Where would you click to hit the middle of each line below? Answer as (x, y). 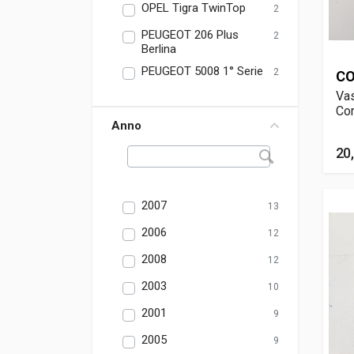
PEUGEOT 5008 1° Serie (202, 71)
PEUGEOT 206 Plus (190, 35)
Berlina (159, 49)
